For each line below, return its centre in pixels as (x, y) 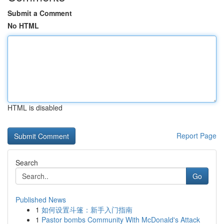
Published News (41, 199)
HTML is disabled (35, 107)
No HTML (23, 25)
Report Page (196, 135)
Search (27, 162)
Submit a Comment (40, 13)
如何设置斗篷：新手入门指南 (87, 209)
